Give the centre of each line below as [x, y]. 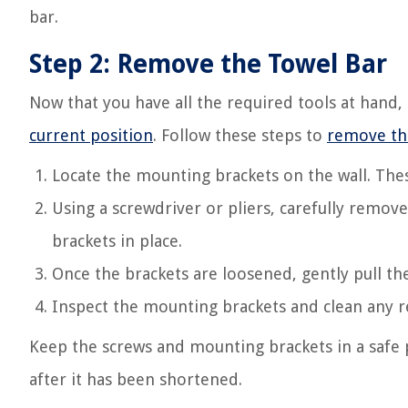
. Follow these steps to [240, 135]
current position [91, 135]
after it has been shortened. [136, 379]
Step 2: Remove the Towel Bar [208, 64]
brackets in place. [117, 241]
